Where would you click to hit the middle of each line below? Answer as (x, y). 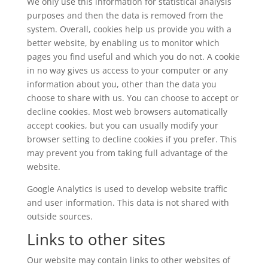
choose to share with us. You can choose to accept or (133, 98)
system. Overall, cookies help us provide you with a (129, 29)
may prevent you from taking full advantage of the (127, 153)
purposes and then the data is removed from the (125, 15)
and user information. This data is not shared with (128, 202)
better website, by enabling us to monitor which (123, 42)
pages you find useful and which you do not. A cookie (133, 56)
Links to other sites (96, 239)
